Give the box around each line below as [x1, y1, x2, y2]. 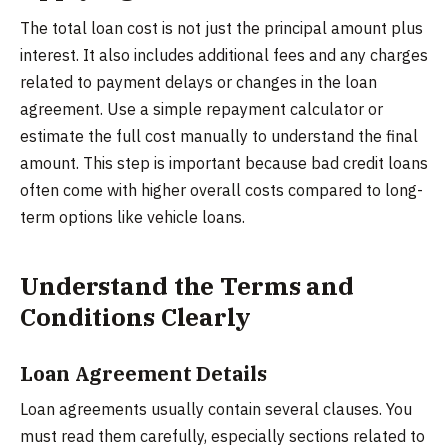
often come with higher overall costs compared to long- [20, 180, 423, 201]
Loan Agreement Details [20, 360, 267, 388]
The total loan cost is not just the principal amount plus [20, 18, 423, 39]
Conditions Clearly [20, 301, 251, 334]
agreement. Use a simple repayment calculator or [20, 99, 383, 120]
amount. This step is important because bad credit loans [20, 153, 428, 174]
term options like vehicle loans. [20, 207, 245, 228]
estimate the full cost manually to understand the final [20, 126, 418, 147]
